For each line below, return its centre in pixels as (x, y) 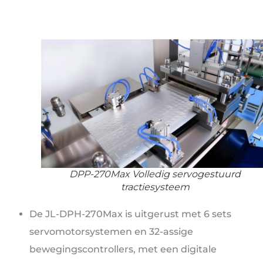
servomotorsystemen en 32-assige (111, 231)
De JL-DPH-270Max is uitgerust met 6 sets (130, 214)
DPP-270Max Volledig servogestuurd (155, 174)
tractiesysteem (155, 187)
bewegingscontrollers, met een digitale (123, 249)
